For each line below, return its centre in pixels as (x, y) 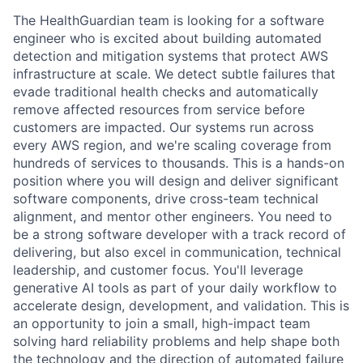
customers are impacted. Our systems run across (163, 127)
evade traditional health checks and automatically (166, 91)
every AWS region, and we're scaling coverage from (172, 145)
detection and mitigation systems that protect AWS (171, 56)
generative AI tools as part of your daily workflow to (175, 287)
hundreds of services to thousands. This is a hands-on (179, 162)
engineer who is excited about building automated (167, 38)
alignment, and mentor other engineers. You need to (173, 216)
